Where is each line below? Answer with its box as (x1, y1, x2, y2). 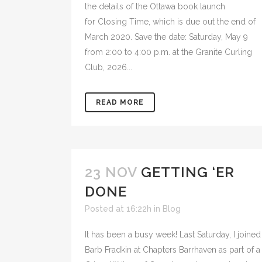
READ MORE (96, 98, 144, 106)
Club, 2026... (85, 63, 132, 72)
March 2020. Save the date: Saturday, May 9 (85, 32, 248, 42)
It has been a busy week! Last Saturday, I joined (85, 230, 261, 239)
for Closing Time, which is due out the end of (85, 17, 256, 26)
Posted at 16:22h (85, 204, 151, 213)
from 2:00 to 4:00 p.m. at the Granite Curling (85, 47, 252, 57)
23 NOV (85, 164, 137, 181)
